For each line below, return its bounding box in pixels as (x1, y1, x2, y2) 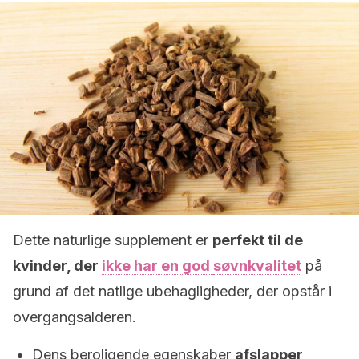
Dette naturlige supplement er (13, 232, 212, 248)
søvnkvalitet (213, 257, 301, 274)
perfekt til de (212, 232, 303, 248)
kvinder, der (13, 257, 102, 274)
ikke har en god (102, 257, 213, 274)
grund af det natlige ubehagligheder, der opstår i (13, 283, 332, 300)
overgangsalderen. (13, 309, 136, 325)
